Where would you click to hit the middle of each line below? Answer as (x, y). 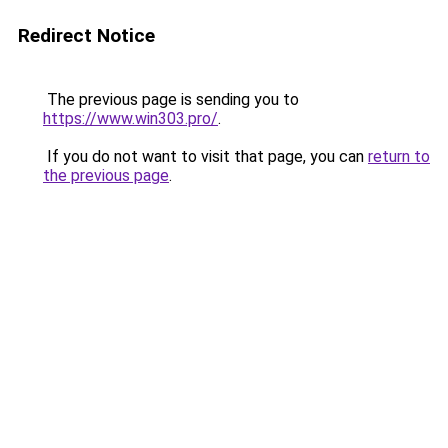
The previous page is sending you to (171, 99)
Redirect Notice (86, 35)
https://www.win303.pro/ (130, 118)
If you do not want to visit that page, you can (205, 156)
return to (399, 156)
